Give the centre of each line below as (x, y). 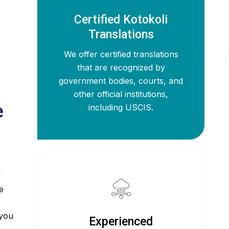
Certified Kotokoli (121, 20)
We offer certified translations (121, 54)
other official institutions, (121, 94)
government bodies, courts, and (121, 81)
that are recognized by (121, 67)
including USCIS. (121, 107)
